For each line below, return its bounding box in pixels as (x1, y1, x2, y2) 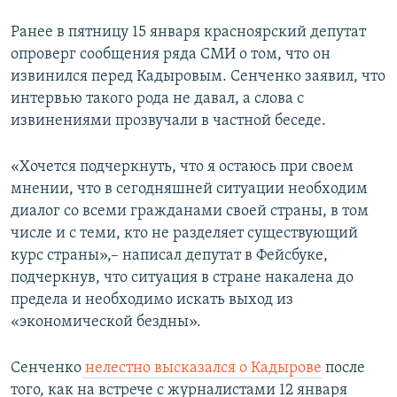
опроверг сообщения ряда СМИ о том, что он (11, 46, 331, 64)
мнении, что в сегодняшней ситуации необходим (11, 181, 368, 198)
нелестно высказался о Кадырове (82, 360, 322, 378)
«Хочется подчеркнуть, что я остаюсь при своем (11, 159, 354, 176)
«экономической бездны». (11, 314, 201, 331)
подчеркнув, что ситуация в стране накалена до (11, 269, 354, 287)
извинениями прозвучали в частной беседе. (11, 113, 326, 130)
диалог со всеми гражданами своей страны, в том (11, 203, 369, 221)
